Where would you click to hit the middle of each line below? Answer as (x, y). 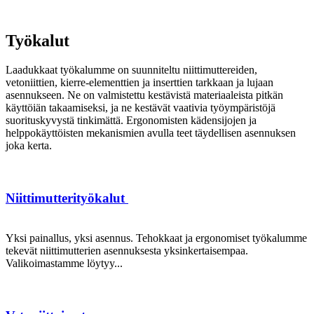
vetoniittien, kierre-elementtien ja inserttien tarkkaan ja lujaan (139, 83)
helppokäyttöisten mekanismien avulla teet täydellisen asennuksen (151, 133)
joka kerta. (29, 146)
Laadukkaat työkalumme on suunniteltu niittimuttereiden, (131, 70)
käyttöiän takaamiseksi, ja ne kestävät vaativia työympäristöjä (141, 108)
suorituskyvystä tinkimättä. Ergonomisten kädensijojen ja (131, 121)
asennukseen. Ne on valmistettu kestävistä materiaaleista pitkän (144, 95)
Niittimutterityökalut (67, 198)
